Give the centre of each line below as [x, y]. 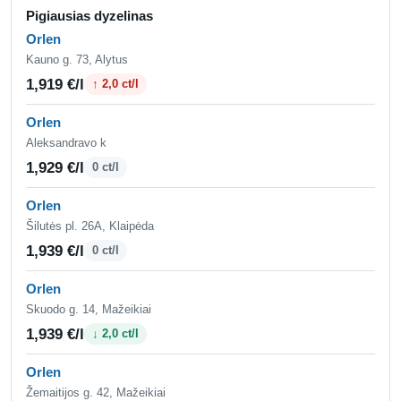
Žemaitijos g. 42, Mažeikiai [96, 392]
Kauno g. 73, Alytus [77, 59]
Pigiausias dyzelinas [90, 15]
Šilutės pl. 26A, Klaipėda [90, 226]
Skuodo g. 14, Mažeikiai [89, 309]
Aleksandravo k [66, 142]
